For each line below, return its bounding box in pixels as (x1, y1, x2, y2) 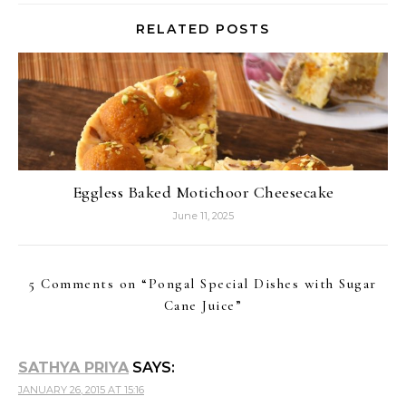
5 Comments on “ (29, 275, 149, 293)
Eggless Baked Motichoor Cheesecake (72, 182, 334, 203)
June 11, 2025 (172, 209, 234, 223)
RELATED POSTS (136, 21, 270, 38)
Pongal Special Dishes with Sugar (148, 275, 377, 293)
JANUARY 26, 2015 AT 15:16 (18, 383, 144, 397)
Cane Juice (163, 297, 236, 314)
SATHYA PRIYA (18, 359, 129, 377)
